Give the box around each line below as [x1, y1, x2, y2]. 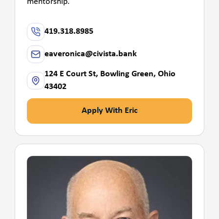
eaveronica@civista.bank [44, 49, 137, 59]
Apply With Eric [81, 106, 138, 115]
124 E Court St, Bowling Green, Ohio [44, 69, 175, 79]
